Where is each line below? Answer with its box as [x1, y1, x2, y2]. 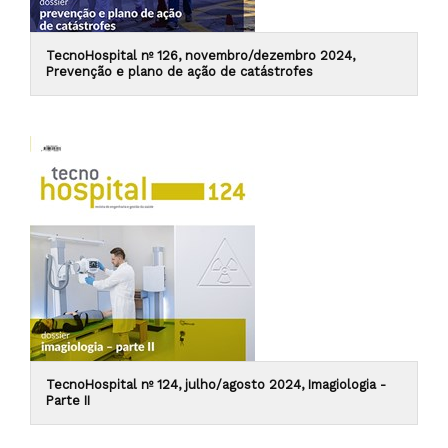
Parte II [46, 393, 90, 408]
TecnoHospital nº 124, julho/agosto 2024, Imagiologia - [46, 377, 386, 392]
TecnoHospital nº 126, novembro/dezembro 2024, [46, 48, 355, 63]
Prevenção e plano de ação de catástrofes [46, 64, 313, 79]
